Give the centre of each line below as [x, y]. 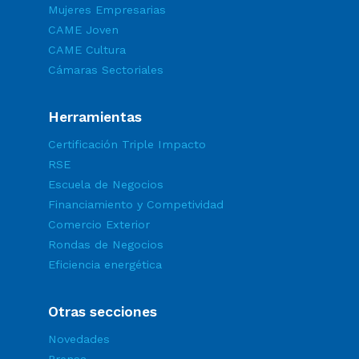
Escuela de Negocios [105, 184]
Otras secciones [102, 312]
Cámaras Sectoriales [105, 70]
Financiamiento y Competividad [135, 204]
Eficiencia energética [105, 264]
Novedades [79, 339]
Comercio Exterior [99, 224]
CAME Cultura [87, 50]
